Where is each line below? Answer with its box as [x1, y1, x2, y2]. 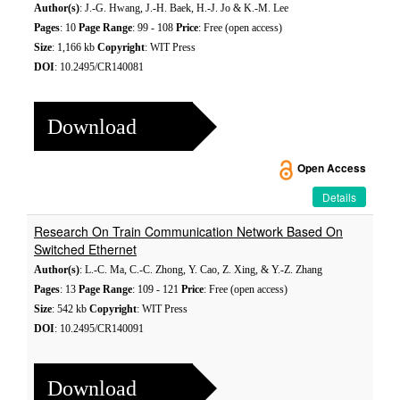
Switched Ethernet [34, 240, 137, 258]
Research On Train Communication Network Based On [34, 222, 343, 240]
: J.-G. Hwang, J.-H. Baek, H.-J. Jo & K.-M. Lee [79, 2, 288, 14]
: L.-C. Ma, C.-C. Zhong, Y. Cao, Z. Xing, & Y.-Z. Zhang [79, 263, 322, 276]
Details [322, 189, 356, 204]
